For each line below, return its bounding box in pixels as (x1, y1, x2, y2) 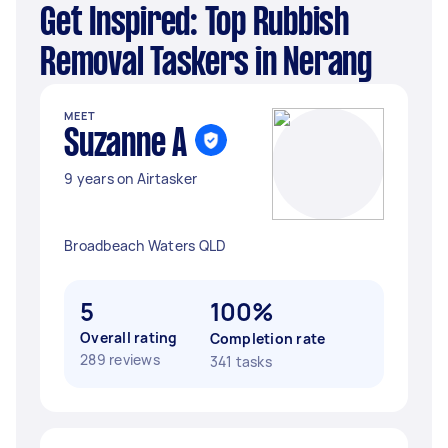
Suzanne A (64, 127, 187, 163)
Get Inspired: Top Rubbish (40, 6, 56, 42)
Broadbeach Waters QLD (64, 236, 227, 255)
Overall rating (80, 328, 178, 347)
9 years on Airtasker (64, 169, 197, 188)
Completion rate (209, 329, 326, 348)
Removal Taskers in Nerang (40, 46, 372, 82)
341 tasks (209, 352, 272, 371)
